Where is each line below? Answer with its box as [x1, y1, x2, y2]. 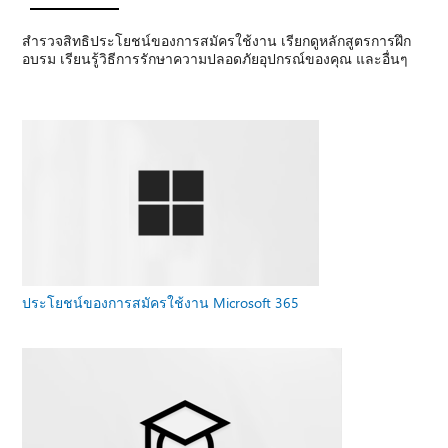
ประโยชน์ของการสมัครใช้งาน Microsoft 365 [22, 292, 300, 312]
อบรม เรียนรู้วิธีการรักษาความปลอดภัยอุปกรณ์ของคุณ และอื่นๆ [22, 48, 409, 68]
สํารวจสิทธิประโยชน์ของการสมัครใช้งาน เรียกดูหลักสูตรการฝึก [22, 30, 412, 50]
